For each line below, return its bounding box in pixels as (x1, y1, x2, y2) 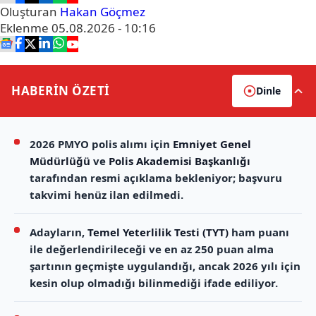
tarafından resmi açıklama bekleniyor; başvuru (30, 171, 282, 186)
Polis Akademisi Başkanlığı (109, 154, 250, 169)
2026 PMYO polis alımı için (30, 137, 173, 152)
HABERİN (11, 83, 72, 99)
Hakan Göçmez (60, 4, 145, 20)
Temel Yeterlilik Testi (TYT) (87, 225, 229, 240)
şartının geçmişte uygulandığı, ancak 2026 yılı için (30, 259, 300, 274)
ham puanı (229, 225, 289, 240)
